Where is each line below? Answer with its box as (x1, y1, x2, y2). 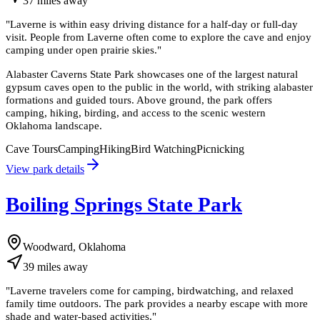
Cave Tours (6, 142, 58, 155)
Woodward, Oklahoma (23, 240, 126, 253)
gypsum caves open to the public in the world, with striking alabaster (6, 80, 313, 93)
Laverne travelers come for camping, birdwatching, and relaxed (10, 284, 294, 296)
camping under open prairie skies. (6, 44, 157, 56)
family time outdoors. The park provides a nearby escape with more (6, 296, 308, 309)
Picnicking (196, 142, 244, 155)
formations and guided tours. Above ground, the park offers (6, 93, 272, 106)
